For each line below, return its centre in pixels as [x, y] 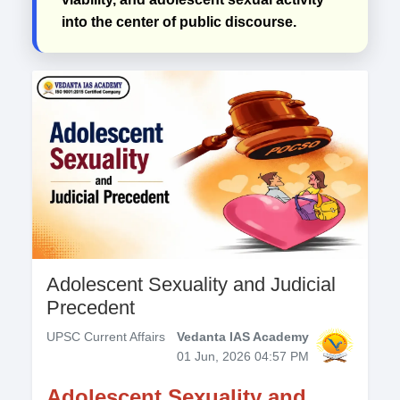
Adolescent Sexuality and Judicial [191, 285]
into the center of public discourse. [179, 22]
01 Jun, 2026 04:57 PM [243, 357]
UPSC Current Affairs [106, 337]
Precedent [91, 308]
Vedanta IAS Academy [243, 337]
